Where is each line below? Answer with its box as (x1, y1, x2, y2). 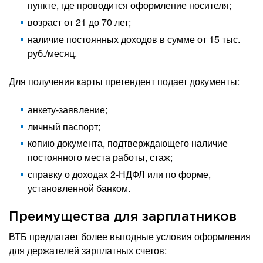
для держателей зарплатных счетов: (9, 244, 167, 258)
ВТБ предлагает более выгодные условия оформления (9, 230, 251, 244)
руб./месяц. (28, 46, 77, 60)
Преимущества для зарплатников (9, 211, 237, 224)
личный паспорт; (28, 119, 100, 133)
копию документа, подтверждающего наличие (28, 136, 228, 150)
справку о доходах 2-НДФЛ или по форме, (28, 167, 211, 181)
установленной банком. (28, 181, 130, 195)
